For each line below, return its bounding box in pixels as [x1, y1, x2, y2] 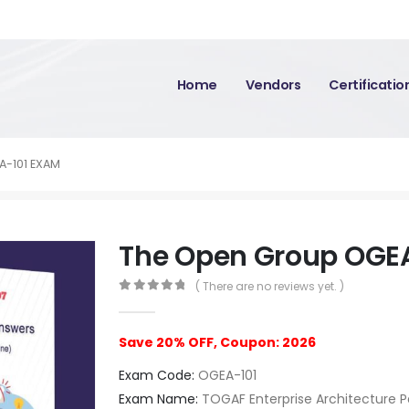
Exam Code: [119, 365, 195, 384]
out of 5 [128, 294, 198, 307]
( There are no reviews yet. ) [194, 278, 344, 294]
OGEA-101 [194, 365, 257, 384]
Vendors [245, 76, 301, 94]
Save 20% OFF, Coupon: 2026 [119, 332, 317, 351]
